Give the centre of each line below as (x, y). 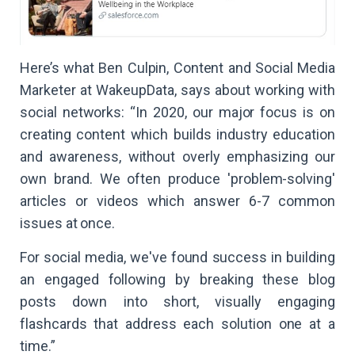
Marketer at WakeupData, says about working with (177, 90)
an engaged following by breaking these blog (177, 280)
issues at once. (68, 223)
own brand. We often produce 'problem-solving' (177, 179)
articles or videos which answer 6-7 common (177, 201)
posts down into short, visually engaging (177, 302)
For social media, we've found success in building (177, 258)
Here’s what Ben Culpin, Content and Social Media (177, 68)
